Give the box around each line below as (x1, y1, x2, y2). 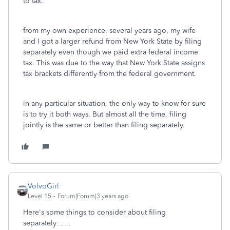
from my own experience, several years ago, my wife (23, 26, 196, 35)
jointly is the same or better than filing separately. (23, 121, 185, 129)
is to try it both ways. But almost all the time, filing (23, 110, 186, 119)
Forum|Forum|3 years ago (57, 193, 128, 200)
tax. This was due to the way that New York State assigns (23, 59, 205, 67)
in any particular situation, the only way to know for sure (23, 99, 206, 108)
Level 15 (28, 193, 51, 200)
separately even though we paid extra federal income (23, 48, 198, 56)
